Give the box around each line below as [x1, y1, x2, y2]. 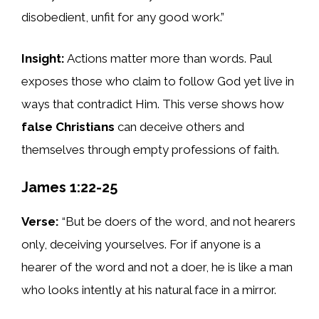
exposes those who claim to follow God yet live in [21, 73, 294, 88]
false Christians [21, 119, 115, 134]
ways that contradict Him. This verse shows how [21, 96, 284, 111]
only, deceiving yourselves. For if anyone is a [21, 237, 261, 252]
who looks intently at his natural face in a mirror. [21, 283, 276, 298]
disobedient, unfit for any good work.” [21, 10, 224, 25]
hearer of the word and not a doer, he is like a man [21, 260, 293, 275]
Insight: [21, 51, 65, 66]
